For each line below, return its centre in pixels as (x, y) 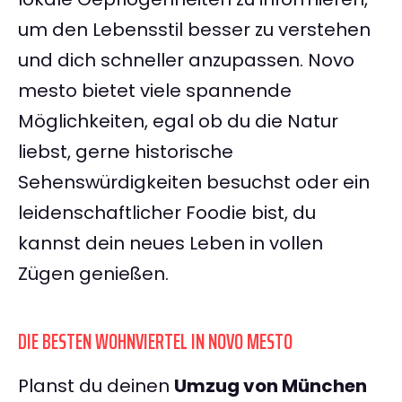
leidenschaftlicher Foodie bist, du (167, 213)
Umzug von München (271, 386)
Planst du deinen (96, 386)
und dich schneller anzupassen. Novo (186, 61)
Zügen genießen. (93, 274)
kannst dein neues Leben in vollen (170, 244)
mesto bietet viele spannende (155, 91)
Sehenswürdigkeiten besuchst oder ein (194, 183)
